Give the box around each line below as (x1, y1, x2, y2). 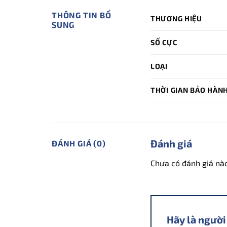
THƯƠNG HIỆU (150, 14, 202, 23)
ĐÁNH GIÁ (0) (52, 138, 106, 148)
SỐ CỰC (150, 37, 177, 47)
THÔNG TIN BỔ (52, 10, 111, 20)
